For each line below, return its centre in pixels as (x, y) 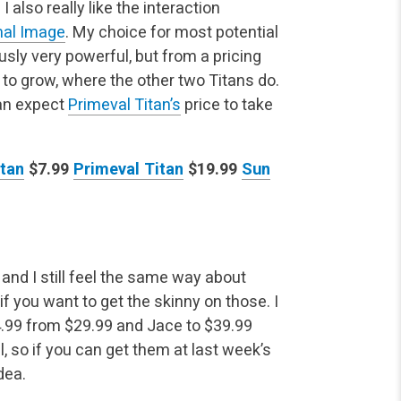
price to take (227, 105)
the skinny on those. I (201, 301)
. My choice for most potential (172, 32)
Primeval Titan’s (124, 105)
